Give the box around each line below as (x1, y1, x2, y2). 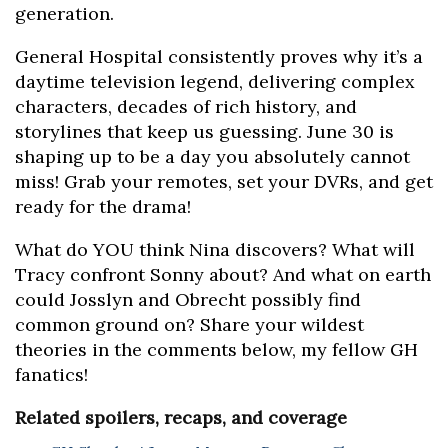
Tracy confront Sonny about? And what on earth (15, 263, 431, 287)
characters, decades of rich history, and (15, 95, 357, 119)
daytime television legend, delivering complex (15, 70, 415, 94)
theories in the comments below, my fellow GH (15, 338, 418, 362)
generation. (15, 2, 114, 26)
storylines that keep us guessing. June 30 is (15, 120, 394, 144)
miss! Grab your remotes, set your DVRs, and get (15, 170, 433, 194)
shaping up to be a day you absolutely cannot (15, 145, 410, 169)
